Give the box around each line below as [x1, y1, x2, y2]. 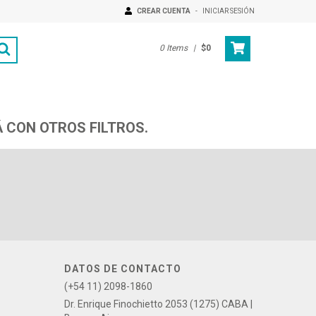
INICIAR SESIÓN [202, 6, 255, 15]
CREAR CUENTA [137, 6, 190, 15]
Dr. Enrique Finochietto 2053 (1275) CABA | [64, 298, 253, 310]
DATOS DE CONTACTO [64, 262, 181, 274]
